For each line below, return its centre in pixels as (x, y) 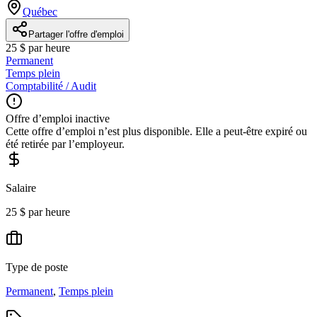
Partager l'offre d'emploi (76, 34)
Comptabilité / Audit (51, 86)
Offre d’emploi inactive (58, 118)
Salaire (21, 188)
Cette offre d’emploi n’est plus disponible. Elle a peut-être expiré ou (156, 131)
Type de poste (37, 267)
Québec (40, 11)
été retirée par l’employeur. (65, 144)
